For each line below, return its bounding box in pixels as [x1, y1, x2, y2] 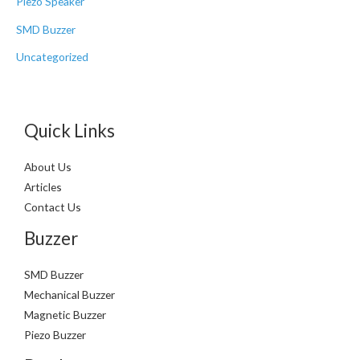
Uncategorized [16, 49, 88, 63]
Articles [24, 180, 62, 194]
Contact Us [24, 200, 81, 214]
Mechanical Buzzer [24, 287, 115, 301]
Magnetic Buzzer [24, 307, 106, 321]
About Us [24, 160, 72, 174]
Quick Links [24, 120, 115, 142]
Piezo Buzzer [24, 327, 86, 342]
